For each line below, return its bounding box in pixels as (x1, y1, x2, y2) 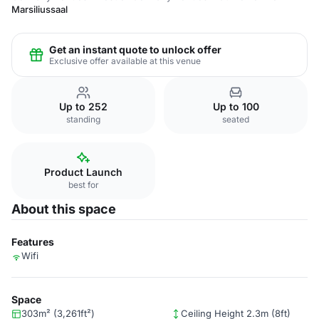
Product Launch (44, 166, 122, 178)
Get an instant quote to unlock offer (49, 43, 221, 56)
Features (11, 236, 54, 248)
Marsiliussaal (11, 4, 68, 15)
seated (222, 114, 249, 125)
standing (66, 114, 100, 125)
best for (68, 179, 99, 190)
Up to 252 (59, 100, 108, 113)
